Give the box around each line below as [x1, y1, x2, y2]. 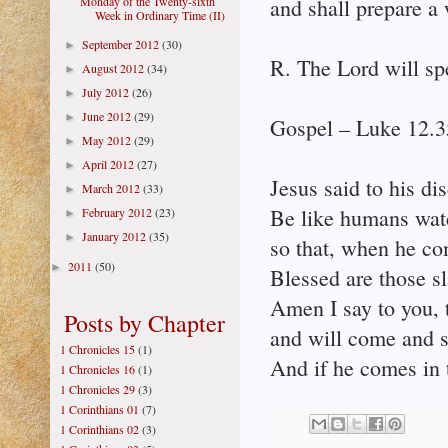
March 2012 [82, 180, 144, 196]
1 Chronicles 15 [60, 341, 135, 357]
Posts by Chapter [64, 307, 226, 339]
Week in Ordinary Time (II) [94, 7, 225, 23]
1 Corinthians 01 [60, 401, 139, 417]
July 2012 [82, 84, 133, 100]
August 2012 [82, 60, 148, 76]
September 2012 [82, 36, 163, 52]
